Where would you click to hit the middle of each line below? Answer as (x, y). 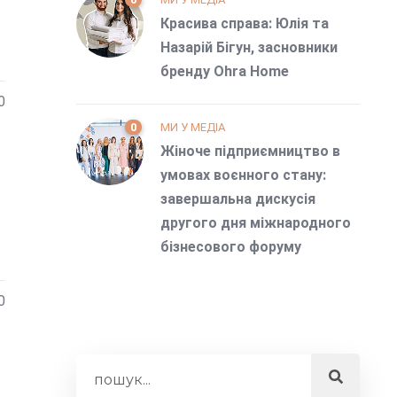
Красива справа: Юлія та (244, 23)
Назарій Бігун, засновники (249, 47)
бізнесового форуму (230, 246)
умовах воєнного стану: (243, 175)
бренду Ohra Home (224, 71)
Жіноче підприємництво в (250, 151)
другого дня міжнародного (255, 222)
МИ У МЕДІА (192, 127)
